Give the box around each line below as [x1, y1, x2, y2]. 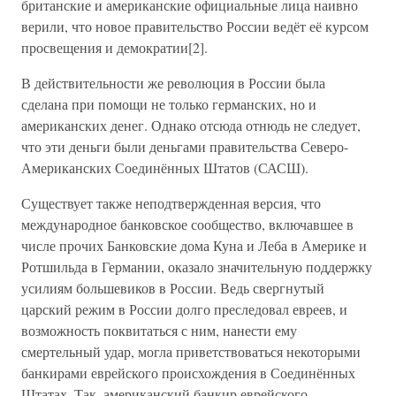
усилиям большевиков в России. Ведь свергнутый [21, 278, 324, 297]
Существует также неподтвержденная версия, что [21, 194, 321, 212]
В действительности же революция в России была [21, 73, 325, 92]
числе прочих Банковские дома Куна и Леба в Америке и [21, 236, 367, 255]
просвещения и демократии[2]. [21, 38, 208, 57]
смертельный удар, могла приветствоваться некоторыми [21, 342, 361, 361]
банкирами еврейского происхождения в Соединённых [21, 363, 355, 382]
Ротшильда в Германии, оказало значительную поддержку [21, 257, 372, 276]
